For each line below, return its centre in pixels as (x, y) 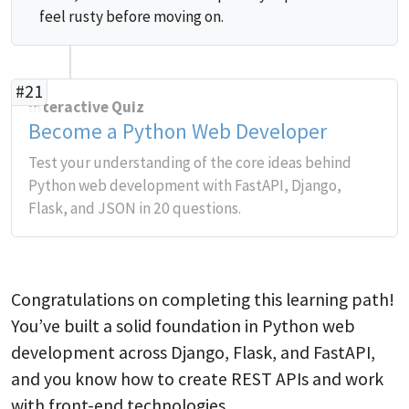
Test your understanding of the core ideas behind (190, 163)
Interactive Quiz (86, 107)
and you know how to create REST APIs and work (197, 379)
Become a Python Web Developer (178, 131)
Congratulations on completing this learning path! (203, 299)
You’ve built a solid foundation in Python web (183, 326)
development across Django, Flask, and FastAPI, (193, 352)
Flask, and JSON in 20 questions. (135, 208)
